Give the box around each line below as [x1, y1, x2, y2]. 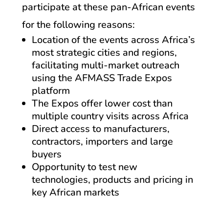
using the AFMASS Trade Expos [31, 71, 172, 85]
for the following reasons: [22, 18, 135, 31]
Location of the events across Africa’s [31, 33, 195, 46]
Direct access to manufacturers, [31, 122, 170, 135]
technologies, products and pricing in [31, 173, 193, 186]
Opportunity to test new [31, 160, 137, 174]
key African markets [31, 185, 119, 199]
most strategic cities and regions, [31, 45, 177, 59]
